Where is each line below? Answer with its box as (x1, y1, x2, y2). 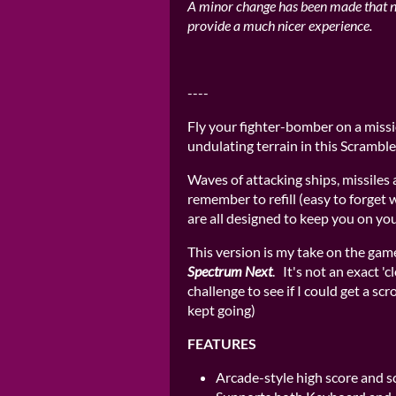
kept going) (187, 301, 255, 318)
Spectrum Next (187, 263, 272, 279)
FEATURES (187, 335, 256, 352)
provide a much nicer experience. (187, 17, 372, 34)
